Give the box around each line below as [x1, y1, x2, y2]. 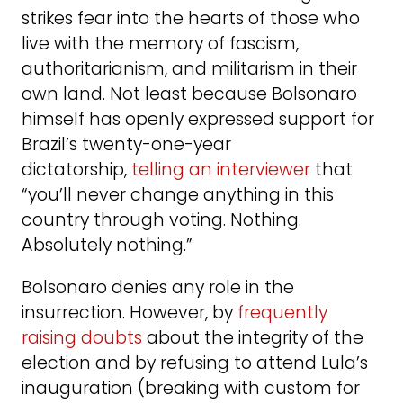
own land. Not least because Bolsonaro [22, 81, 357, 106]
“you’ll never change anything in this [22, 182, 334, 207]
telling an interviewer [131, 157, 310, 182]
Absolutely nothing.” [22, 232, 193, 257]
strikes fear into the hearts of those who [22, 5, 360, 31]
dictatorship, [22, 157, 131, 182]
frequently [237, 300, 327, 325]
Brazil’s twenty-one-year [22, 131, 231, 157]
